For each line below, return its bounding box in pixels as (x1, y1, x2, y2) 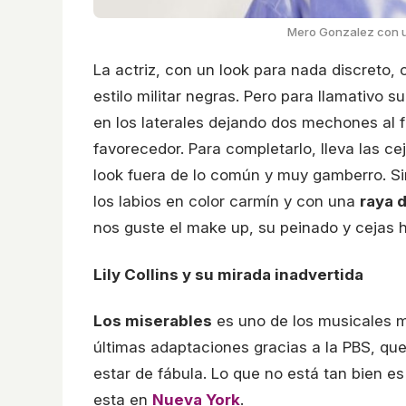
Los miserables (93, 312, 212, 331)
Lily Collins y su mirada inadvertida (93, 265, 363, 284)
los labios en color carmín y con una (93, 192, 360, 211)
